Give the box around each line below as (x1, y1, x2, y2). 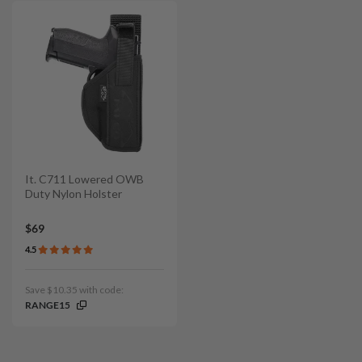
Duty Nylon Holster (25, 187, 122, 201)
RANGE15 (25, 298, 70, 311)
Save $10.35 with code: (25, 283, 124, 296)
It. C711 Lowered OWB (25, 172, 144, 187)
